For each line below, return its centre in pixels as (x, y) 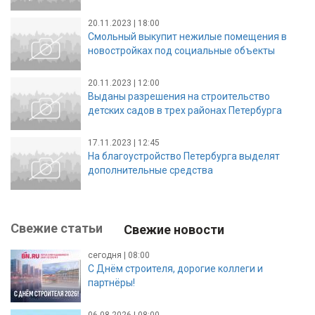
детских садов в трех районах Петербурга (185, 110)
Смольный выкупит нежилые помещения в (187, 36)
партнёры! (111, 282)
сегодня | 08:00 (119, 255)
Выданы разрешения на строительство (179, 96)
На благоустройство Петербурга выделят (184, 156)
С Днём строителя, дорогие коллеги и (175, 268)
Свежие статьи (57, 228)
